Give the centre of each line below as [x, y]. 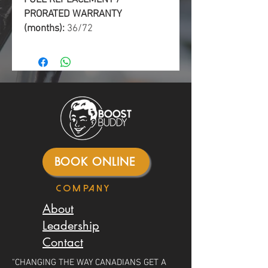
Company [83, 188]
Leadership [71, 225]
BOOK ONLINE [95, 162]
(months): [45, 28]
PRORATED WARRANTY [73, 14]
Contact [63, 242]
